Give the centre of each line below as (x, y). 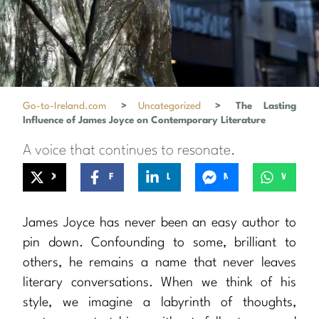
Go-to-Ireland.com (64, 106)
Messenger (236, 177)
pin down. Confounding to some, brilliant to (159, 242)
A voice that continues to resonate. (129, 151)
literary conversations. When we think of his (159, 282)
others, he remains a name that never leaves (159, 262)
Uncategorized (169, 106)
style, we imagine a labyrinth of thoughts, (159, 302)
